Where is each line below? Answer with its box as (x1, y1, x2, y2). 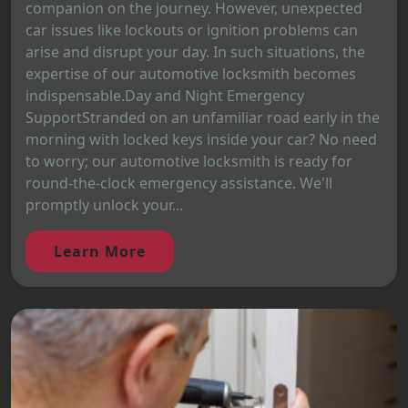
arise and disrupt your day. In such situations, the (25, 42, 365, 63)
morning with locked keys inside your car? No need (25, 129, 377, 150)
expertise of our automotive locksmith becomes (25, 64, 356, 85)
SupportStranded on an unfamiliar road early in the (25, 107, 380, 128)
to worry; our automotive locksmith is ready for (25, 151, 352, 172)
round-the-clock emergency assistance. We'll (25, 173, 332, 194)
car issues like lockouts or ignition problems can (25, 20, 358, 41)
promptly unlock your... (25, 195, 183, 216)
